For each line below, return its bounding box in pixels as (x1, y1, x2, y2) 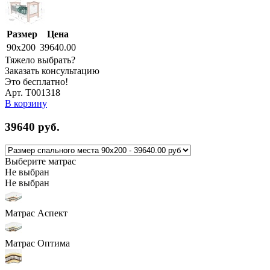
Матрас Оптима (5, 238, 70, 249)
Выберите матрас (5, 156, 76, 167)
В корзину (5, 98, 47, 108)
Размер (7, 28, 37, 39)
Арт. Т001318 (5, 87, 60, 98)
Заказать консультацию (5, 65, 99, 76)
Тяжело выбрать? (5, 54, 75, 65)
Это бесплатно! (5, 76, 68, 87)
